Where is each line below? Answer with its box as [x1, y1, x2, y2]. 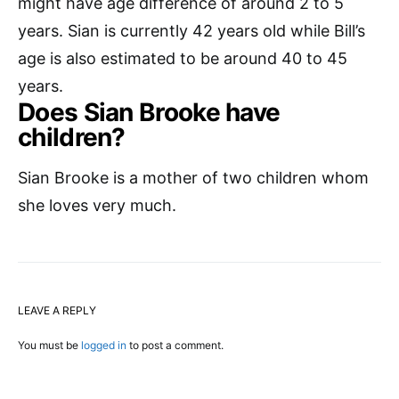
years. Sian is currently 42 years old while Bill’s [18, 21, 365, 41]
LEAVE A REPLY [18, 304, 96, 318]
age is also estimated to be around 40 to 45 [18, 49, 347, 69]
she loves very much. [18, 196, 176, 216]
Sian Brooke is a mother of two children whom [18, 168, 369, 188]
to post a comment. [126, 338, 224, 353]
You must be [18, 338, 81, 353]
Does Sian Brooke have [18, 97, 281, 128]
